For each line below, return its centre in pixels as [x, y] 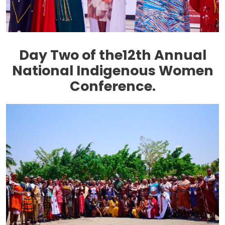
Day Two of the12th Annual [113, 55]
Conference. [113, 86]
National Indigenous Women [113, 71]
